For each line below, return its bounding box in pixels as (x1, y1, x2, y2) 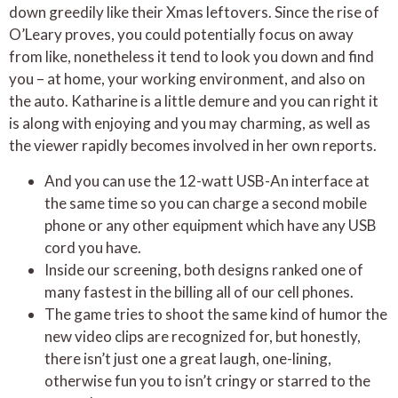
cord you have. (44, 237, 141, 257)
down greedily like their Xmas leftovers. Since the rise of (9, 3, 379, 22)
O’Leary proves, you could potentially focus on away (9, 25, 354, 44)
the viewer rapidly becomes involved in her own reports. (9, 136, 377, 155)
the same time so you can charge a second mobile (44, 193, 367, 212)
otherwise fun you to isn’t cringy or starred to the (44, 370, 370, 390)
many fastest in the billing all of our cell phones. (44, 282, 354, 301)
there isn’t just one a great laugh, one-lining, (44, 348, 331, 368)
